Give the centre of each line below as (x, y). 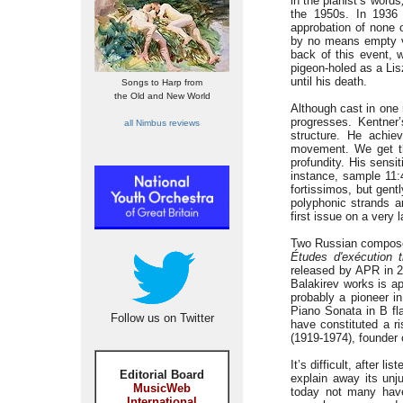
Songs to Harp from (162, 82)
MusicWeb (162, 388)
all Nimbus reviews (162, 123)
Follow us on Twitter (162, 318)
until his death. (329, 81)
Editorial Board (162, 375)
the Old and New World (162, 96)
